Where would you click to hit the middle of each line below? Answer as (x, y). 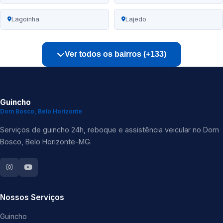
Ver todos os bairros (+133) (115, 54)
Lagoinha (25, 19)
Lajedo (136, 19)
